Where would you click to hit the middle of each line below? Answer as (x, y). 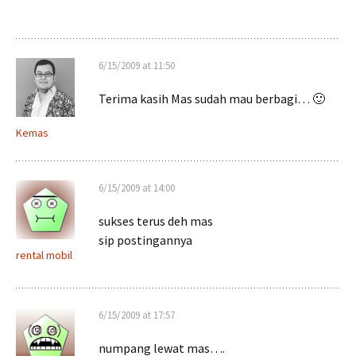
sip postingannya (145, 240)
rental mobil (44, 255)
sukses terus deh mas (156, 221)
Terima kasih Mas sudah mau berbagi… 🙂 (212, 99)
